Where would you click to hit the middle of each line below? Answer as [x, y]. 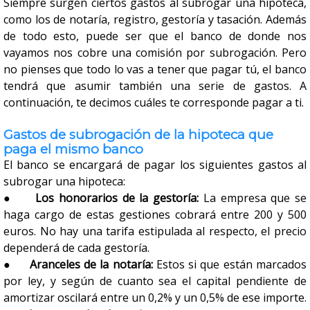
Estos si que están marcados [231, 264]
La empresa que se [253, 198]
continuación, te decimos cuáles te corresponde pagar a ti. [154, 102]
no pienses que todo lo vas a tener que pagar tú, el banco [155, 69]
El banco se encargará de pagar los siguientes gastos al [155, 165]
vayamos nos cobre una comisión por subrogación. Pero [155, 53]
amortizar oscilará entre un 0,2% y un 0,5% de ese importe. [155, 298]
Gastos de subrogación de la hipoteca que [138, 135]
